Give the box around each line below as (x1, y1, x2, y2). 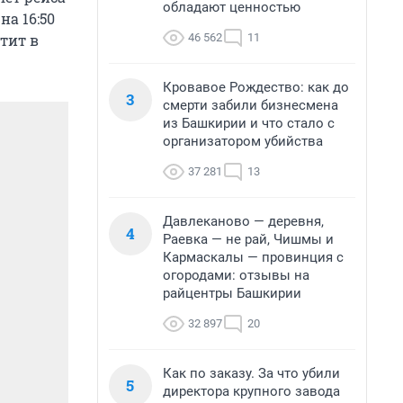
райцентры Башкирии (163, 285, 301, 301)
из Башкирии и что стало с (163, 115, 335, 131)
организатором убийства (163, 133, 323, 149)
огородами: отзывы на (163, 267, 309, 283)
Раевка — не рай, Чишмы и (163, 231, 334, 247)
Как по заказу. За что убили (163, 365, 340, 381)
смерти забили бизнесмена (163, 97, 338, 113)
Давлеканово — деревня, (163, 213, 324, 229)
